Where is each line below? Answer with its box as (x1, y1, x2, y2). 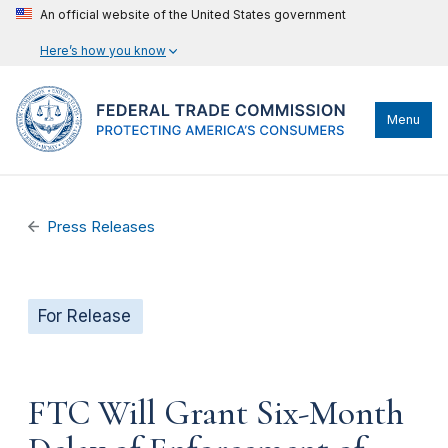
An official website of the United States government (40, 7, 346, 22)
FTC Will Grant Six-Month (28, 391, 404, 434)
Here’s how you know (40, 43, 166, 58)
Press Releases (47, 218, 156, 236)
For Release (38, 306, 131, 326)
